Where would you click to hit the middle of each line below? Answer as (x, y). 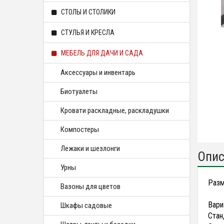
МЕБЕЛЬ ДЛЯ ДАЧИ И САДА (101, 53)
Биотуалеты (79, 91)
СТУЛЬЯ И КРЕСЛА (87, 32)
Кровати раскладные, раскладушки (115, 110)
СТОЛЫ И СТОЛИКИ (87, 12)
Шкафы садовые (86, 205)
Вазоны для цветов (90, 186)
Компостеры (80, 129)
